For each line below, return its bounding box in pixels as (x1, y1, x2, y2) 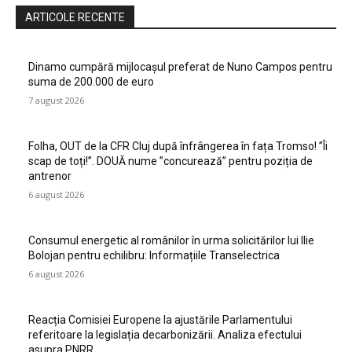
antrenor (28, 170, 71, 182)
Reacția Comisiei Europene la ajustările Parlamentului (28, 313, 292, 326)
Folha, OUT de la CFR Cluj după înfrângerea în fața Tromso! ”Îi (28, 140, 328, 152)
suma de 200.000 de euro (28, 75, 154, 88)
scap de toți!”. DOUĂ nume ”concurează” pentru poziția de (28, 155, 313, 167)
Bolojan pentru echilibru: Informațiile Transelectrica (28, 249, 280, 262)
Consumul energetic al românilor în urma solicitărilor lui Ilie (28, 234, 314, 247)
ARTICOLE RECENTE (25, 11, 125, 24)
